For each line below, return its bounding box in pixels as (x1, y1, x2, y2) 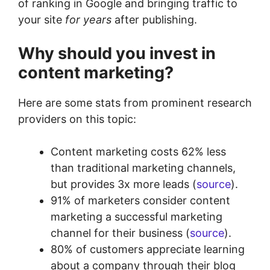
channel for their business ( (51, 227, 190, 239)
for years (65, 13, 111, 26)
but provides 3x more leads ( (51, 178, 196, 190)
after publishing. (111, 13, 197, 26)
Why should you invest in (18, 43, 216, 63)
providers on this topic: (18, 113, 136, 125)
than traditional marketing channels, (51, 162, 236, 174)
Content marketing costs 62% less (51, 145, 226, 158)
